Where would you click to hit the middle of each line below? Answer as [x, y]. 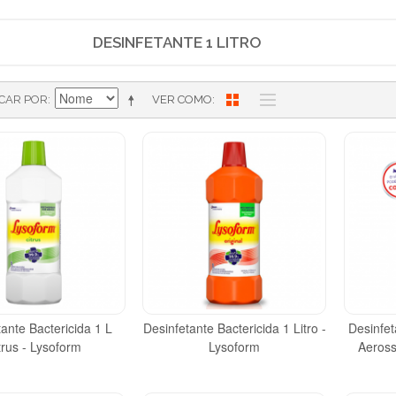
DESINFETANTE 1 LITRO [177, 42]
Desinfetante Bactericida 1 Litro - [234, 328]
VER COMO [182, 99]
